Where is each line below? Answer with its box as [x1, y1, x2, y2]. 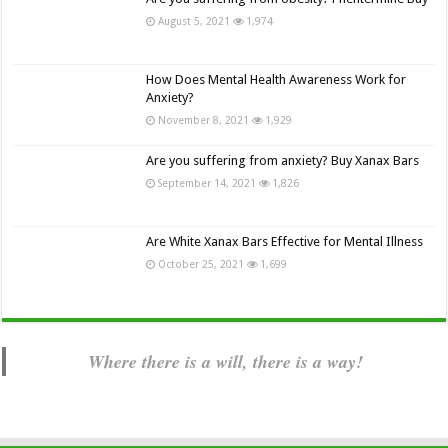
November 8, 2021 [158, 114, 250, 127]
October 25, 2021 [158, 258, 245, 271]
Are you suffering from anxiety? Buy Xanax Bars [146, 153, 420, 169]
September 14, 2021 [158, 177, 257, 190]
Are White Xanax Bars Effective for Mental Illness [146, 234, 424, 250]
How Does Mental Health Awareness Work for [146, 72, 407, 88]
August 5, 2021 [158, 14, 231, 27]
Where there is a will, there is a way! [88, 348, 364, 374]
